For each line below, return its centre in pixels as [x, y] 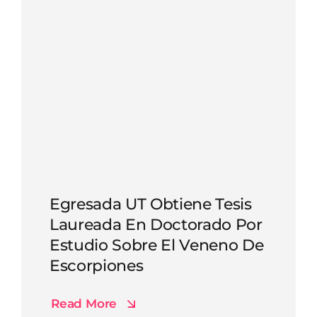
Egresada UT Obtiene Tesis [151, 204]
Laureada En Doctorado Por [156, 225]
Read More [84, 304]
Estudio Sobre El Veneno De [157, 245]
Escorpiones [97, 266]
